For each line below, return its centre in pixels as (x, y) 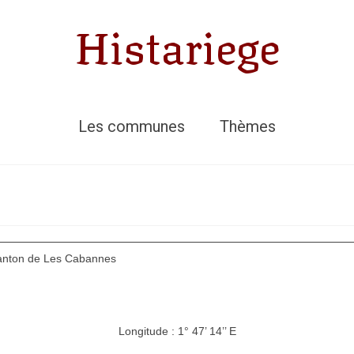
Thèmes (248, 126)
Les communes (132, 126)
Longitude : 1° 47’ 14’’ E (177, 331)
